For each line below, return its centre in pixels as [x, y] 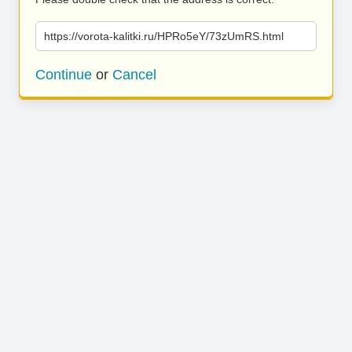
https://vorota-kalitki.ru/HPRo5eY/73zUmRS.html [164, 36]
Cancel [134, 75]
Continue [64, 75]
